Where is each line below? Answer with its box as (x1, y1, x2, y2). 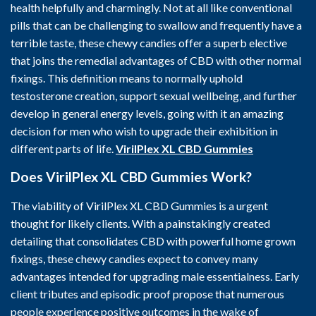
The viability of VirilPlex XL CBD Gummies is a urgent (11, 199, 268, 212)
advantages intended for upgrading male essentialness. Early (11, 269, 299, 283)
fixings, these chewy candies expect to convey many (11, 252, 258, 265)
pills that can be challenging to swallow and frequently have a (11, 18, 302, 32)
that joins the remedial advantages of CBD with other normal (11, 54, 301, 67)
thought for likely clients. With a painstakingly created (11, 217, 270, 230)
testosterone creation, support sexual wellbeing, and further (11, 89, 297, 102)
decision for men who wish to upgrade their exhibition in (11, 124, 278, 138)
